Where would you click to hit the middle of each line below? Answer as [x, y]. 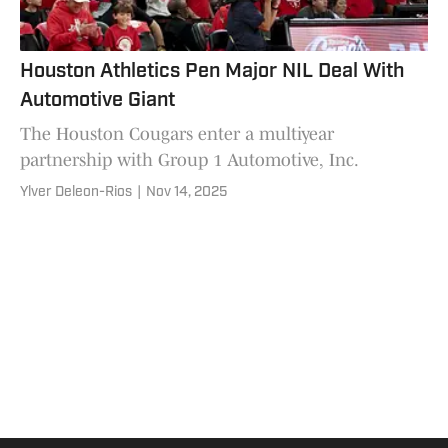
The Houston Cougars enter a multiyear [177, 133]
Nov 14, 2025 [186, 192]
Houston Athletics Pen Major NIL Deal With [212, 71]
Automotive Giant [97, 100]
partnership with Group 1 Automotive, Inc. [189, 159]
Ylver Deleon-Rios [76, 192]
